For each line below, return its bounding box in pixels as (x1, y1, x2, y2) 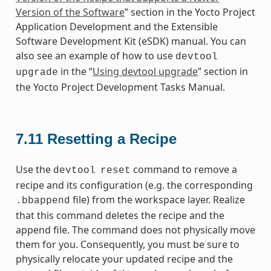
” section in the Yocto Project (124, 5, 255, 19)
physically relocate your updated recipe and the (15, 252, 233, 266)
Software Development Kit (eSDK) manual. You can (15, 34, 246, 48)
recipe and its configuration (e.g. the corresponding (15, 178, 253, 192)
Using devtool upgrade (92, 64, 198, 78)
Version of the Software (15, 5, 125, 19)
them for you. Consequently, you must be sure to (15, 237, 240, 251)
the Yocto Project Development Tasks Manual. (15, 80, 225, 94)
